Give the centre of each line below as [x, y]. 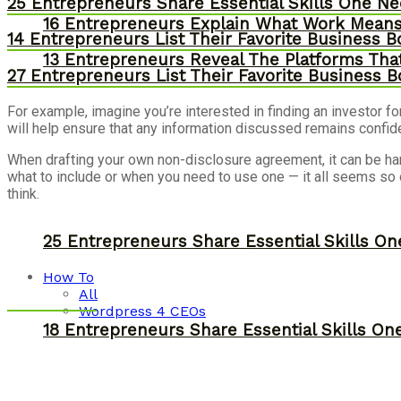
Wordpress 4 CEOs [142, 311]
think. [23, 193]
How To [68, 277]
